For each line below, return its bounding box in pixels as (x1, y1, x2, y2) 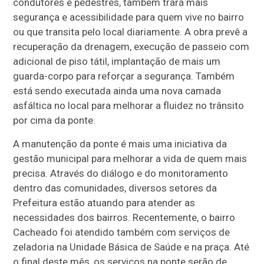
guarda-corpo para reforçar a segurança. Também (13, 70, 235, 82)
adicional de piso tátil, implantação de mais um (13, 55, 221, 68)
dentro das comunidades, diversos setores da (13, 182, 217, 194)
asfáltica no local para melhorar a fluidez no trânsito (13, 100, 245, 112)
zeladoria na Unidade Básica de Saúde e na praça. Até (13, 241, 250, 253)
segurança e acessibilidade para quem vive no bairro (13, 11, 245, 24)
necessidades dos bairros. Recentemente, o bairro (13, 212, 236, 224)
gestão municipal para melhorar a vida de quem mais (13, 153, 247, 165)
